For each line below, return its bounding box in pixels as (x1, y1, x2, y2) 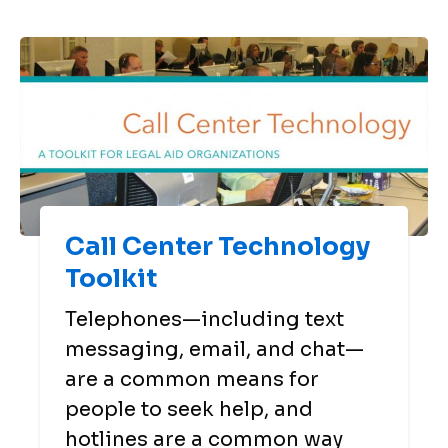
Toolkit (65, 262, 157, 294)
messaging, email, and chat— (65, 336, 364, 362)
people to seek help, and (65, 396, 313, 422)
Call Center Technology (65, 230, 370, 262)
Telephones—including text (65, 306, 344, 332)
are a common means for (65, 366, 319, 392)
